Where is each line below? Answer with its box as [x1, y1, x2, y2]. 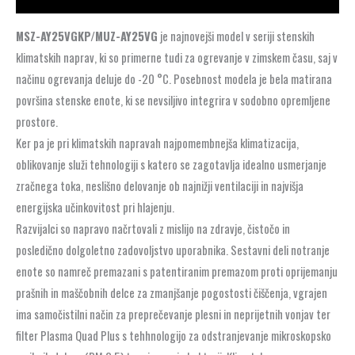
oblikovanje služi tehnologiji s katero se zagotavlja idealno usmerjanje [16, 155, 326, 173]
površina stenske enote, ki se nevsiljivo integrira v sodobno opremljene [16, 91, 330, 109]
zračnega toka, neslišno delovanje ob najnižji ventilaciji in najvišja [16, 177, 303, 194]
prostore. [16, 113, 58, 130]
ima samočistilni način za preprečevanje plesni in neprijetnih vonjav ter [16, 305, 330, 323]
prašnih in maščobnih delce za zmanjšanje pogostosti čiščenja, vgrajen [16, 284, 327, 301]
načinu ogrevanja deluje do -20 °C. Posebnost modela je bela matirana [16, 70, 332, 87]
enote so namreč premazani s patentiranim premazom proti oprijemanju [16, 262, 338, 280]
